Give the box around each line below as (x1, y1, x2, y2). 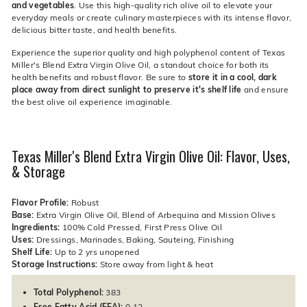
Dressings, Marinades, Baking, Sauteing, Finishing (34, 233, 234, 245)
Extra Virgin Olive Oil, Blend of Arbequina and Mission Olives (34, 208, 276, 220)
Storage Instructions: (12, 258, 98, 269)
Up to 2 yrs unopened (52, 245, 140, 257)
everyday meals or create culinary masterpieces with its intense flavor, (12, 11, 292, 23)
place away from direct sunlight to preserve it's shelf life (12, 83, 242, 95)
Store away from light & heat (97, 258, 214, 269)
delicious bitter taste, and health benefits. (12, 23, 177, 35)
